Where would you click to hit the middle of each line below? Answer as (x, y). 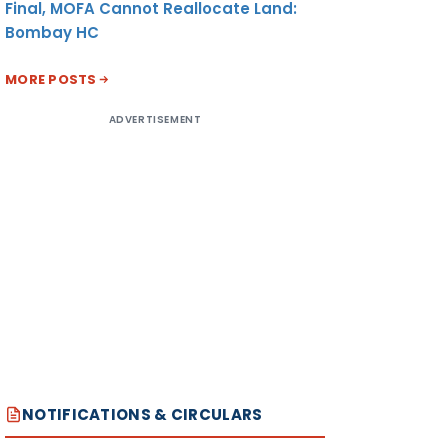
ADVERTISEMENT (155, 119)
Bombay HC (52, 32)
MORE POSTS (51, 79)
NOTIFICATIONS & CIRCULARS (142, 414)
